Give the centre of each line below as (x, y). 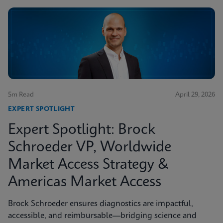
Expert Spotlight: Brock (82, 130)
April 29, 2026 (195, 95)
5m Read (21, 95)
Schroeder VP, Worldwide (90, 148)
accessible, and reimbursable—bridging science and (102, 216)
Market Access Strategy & (88, 165)
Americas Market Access (85, 183)
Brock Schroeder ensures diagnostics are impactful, (101, 204)
